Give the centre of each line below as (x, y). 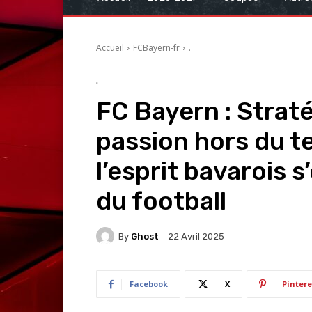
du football (161, 201)
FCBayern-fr (156, 48)
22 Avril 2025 (196, 237)
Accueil (110, 48)
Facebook (149, 284)
